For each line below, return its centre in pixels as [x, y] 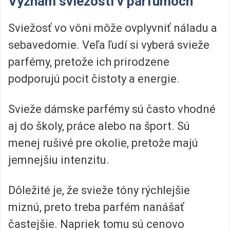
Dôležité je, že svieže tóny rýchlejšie [99, 190]
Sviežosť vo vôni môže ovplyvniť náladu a [113, 28]
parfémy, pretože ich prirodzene [89, 62]
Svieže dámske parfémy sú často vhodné [112, 109]
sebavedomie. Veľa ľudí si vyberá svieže [109, 45]
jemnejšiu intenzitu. [59, 160]
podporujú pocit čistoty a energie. [94, 79]
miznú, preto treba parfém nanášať [96, 207]
